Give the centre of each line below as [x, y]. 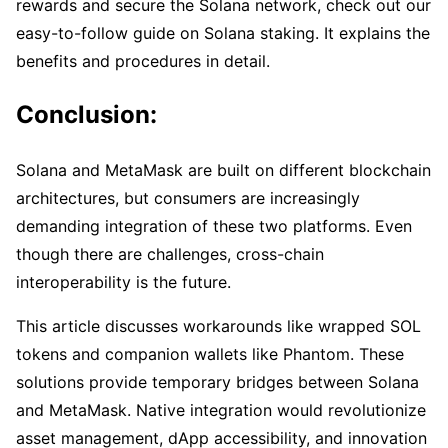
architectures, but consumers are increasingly [188, 198]
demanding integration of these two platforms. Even [214, 226]
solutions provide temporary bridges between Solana [217, 382]
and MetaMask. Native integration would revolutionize [221, 410]
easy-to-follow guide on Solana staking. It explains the [223, 32]
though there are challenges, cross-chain [170, 254]
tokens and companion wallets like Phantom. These [210, 354]
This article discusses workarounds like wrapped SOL [218, 326]
